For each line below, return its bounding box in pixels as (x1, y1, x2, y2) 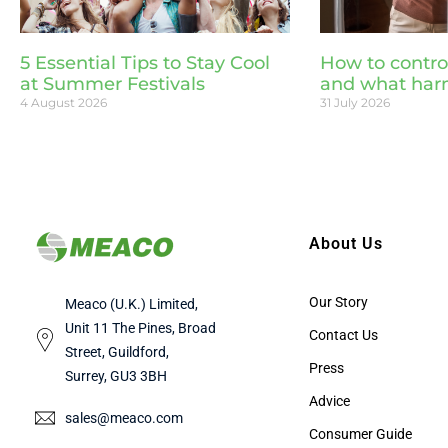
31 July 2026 (320, 94, 391, 110)
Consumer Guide (308, 426, 412, 443)
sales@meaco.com (65, 410, 183, 427)
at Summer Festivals (20, 72, 205, 95)
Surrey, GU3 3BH (65, 368, 167, 385)
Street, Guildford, (65, 344, 169, 361)
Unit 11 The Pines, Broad (65, 320, 216, 337)
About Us (308, 234, 383, 254)
